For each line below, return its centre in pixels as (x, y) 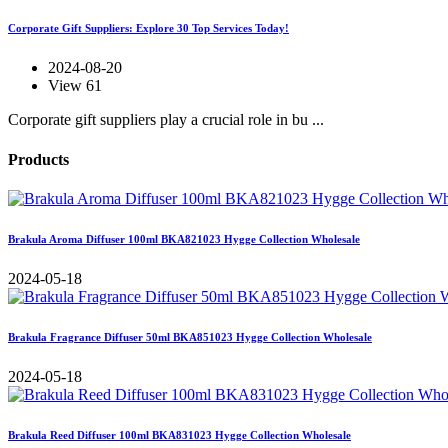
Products (38, 159)
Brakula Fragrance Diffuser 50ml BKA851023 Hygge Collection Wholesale (190, 336)
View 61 (75, 86)
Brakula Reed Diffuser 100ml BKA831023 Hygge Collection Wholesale (179, 434)
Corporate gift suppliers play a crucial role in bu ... (166, 120)
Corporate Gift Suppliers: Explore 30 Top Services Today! (148, 28)
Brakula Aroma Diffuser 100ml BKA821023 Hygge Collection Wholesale (184, 238)
